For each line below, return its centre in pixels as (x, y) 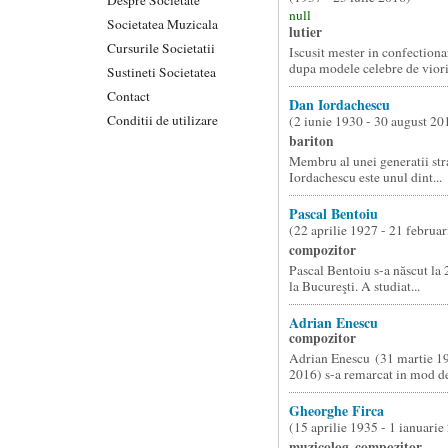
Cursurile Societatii (161, 47)
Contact (128, 95)
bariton (311, 141)
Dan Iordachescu (339, 104)
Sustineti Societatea (161, 71)
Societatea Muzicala (162, 23)
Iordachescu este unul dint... (365, 177)
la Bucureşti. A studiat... (354, 286)
